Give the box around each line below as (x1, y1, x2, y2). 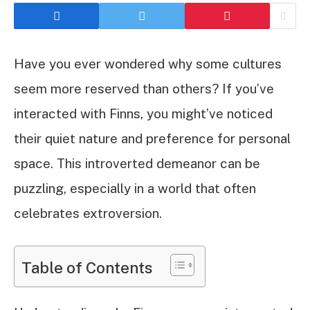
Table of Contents (21, 257, 153, 277)
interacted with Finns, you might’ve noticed (14, 106, 273, 121)
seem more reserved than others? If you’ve (14, 81, 274, 96)
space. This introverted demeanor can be (14, 156, 260, 171)
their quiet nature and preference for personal (14, 131, 291, 146)
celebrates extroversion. (14, 206, 162, 221)
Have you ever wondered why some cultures (14, 56, 282, 71)
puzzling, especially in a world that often (14, 181, 256, 196)
